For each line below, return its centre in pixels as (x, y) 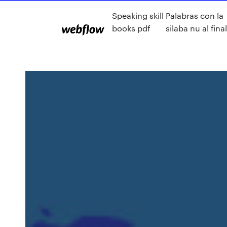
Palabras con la (194, 15)
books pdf (131, 28)
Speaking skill (138, 15)
